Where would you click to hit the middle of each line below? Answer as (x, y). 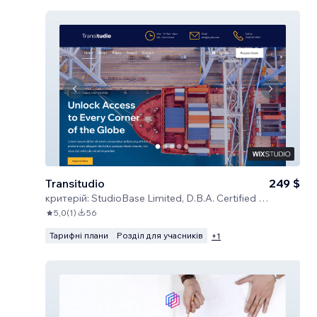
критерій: (67, 198)
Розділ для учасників (160, 235)
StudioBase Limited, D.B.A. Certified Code (175, 198)
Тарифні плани (79, 235)
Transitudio (75, 183)
